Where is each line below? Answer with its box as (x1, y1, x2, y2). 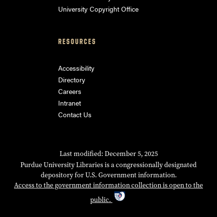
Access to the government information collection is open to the (14, 180, 203, 190)
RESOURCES (58, 36, 96, 46)
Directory (58, 74, 85, 84)
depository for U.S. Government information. (40, 170, 177, 180)
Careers (58, 86, 81, 96)
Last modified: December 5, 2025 (59, 149, 158, 158)
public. (90, 195, 112, 204)
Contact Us (58, 109, 92, 119)
